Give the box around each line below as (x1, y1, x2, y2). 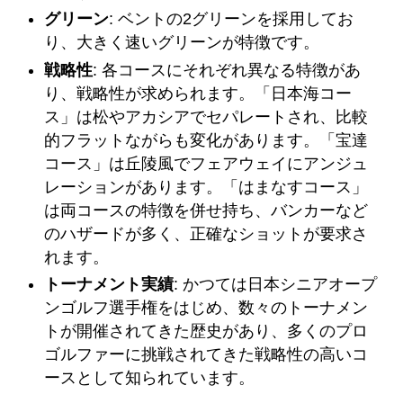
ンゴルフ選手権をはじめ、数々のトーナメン (44, 299, 369, 318)
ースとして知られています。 (44, 369, 255, 388)
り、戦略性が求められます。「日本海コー (44, 84, 353, 103)
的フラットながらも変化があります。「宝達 (44, 130, 369, 149)
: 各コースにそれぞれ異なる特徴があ (93, 60, 362, 79)
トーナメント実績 (44, 275, 175, 294)
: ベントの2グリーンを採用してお (109, 10, 354, 29)
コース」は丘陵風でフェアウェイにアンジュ (44, 154, 369, 173)
